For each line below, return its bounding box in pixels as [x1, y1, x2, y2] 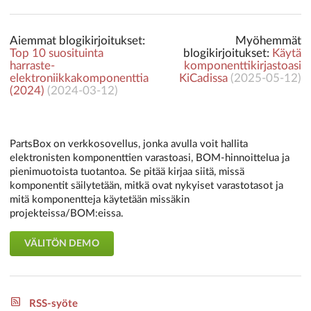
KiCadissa [179, 72, 228, 84]
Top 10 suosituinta [10, 47, 103, 59]
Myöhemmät [235, 34, 301, 47]
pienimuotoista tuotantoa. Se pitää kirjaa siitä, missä [10, 166, 244, 177]
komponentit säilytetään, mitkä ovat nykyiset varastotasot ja [10, 180, 283, 191]
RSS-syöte [29, 299, 78, 310]
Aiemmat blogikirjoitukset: [10, 34, 145, 47]
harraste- [10, 59, 55, 72]
